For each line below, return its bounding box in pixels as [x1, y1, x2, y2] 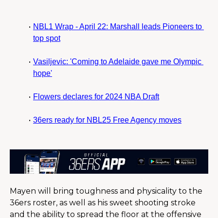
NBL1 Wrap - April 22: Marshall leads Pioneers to [33, 22, 202, 31]
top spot [33, 34, 60, 42]
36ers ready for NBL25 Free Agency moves [33, 115, 182, 124]
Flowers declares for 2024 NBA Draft [33, 92, 159, 101]
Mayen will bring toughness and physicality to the [10, 186, 202, 196]
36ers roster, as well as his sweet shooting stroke [10, 198, 196, 208]
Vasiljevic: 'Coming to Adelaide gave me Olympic [33, 57, 201, 66]
